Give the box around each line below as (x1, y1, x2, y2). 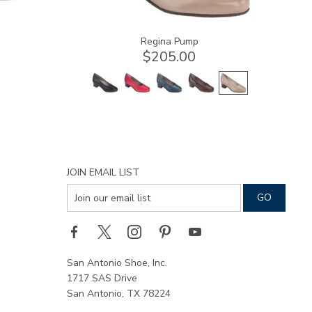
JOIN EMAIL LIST (67, 166, 139, 180)
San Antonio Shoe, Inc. (67, 256, 167, 270)
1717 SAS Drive (67, 272, 137, 286)
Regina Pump (140, 35, 198, 49)
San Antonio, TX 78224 (67, 287, 171, 301)
